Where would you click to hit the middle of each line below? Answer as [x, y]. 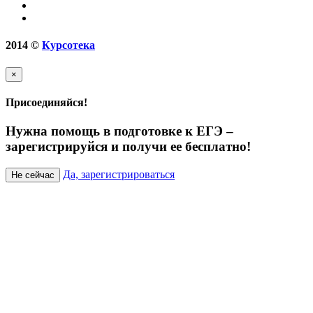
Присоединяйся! [46, 102]
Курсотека [68, 45]
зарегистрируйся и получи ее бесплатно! [128, 147]
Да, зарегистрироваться [119, 174]
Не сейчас [33, 175]
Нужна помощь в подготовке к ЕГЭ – [119, 131]
